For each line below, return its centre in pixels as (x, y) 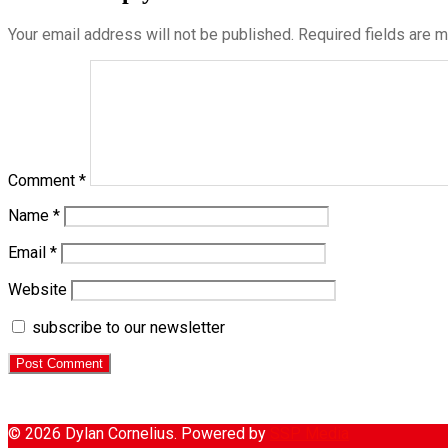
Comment (43, 181)
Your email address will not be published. (151, 35)
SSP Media (309, 434)
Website (37, 290)
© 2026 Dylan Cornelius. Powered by (139, 434)
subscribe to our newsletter (126, 328)
